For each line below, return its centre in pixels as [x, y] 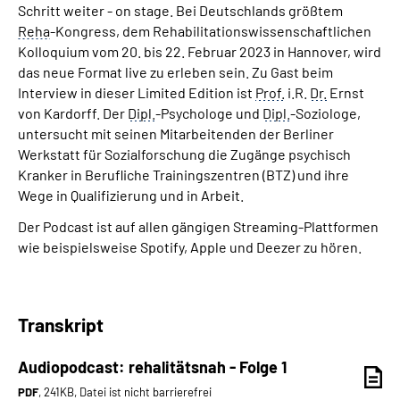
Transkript [61, 324]
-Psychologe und [209, 112]
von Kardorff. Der [73, 112]
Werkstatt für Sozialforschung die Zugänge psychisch [184, 154]
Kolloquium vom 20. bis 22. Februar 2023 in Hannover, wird [200, 51]
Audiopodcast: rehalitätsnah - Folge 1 [152, 367]
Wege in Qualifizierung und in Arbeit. [131, 195]
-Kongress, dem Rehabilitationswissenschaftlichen [211, 30]
